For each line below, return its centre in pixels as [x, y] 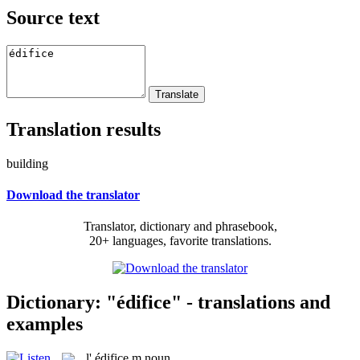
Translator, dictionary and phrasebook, [180, 227]
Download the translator [73, 194]
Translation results [84, 129]
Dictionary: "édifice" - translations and [168, 302]
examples [45, 323]
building [27, 163]
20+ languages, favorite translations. [180, 241]
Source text [53, 17]
